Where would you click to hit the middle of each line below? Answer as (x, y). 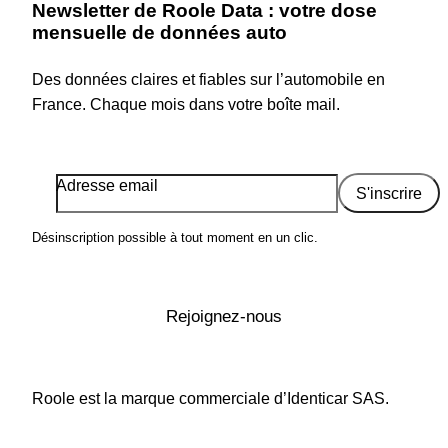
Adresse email (107, 186)
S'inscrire (389, 193)
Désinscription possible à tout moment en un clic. (175, 238)
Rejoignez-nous (224, 317)
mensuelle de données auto (159, 33)
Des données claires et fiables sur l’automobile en (208, 80)
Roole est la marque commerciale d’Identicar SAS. (210, 399)
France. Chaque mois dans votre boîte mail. (186, 105)
